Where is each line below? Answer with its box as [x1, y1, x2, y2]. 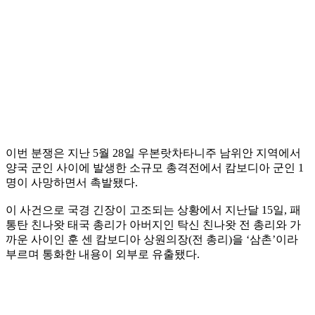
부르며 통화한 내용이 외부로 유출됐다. [6, 247, 200, 260]
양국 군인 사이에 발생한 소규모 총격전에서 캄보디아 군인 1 [6, 161, 304, 174]
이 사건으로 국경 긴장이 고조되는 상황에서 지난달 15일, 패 [6, 203, 301, 216]
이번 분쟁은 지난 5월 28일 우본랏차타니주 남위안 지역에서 [6, 146, 301, 159]
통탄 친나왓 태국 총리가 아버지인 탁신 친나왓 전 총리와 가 [6, 218, 301, 231]
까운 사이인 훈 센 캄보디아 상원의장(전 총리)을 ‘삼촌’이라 [6, 233, 298, 245]
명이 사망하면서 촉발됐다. [6, 176, 138, 188]
